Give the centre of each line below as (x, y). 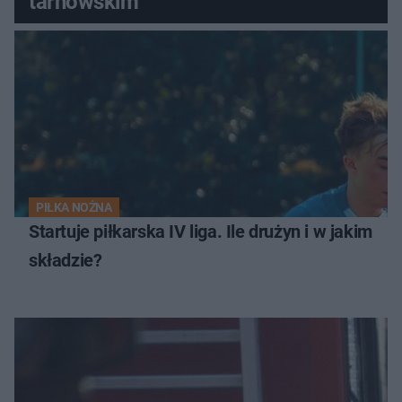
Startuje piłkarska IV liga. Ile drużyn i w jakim (201, 232)
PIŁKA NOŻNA (74, 208)
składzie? (66, 261)
